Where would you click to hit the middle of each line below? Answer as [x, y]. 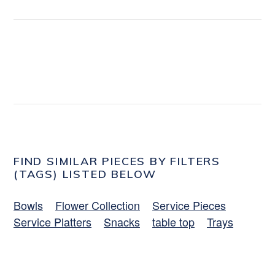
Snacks [122, 221]
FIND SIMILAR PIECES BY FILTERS [117, 161]
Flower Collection [98, 205]
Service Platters [52, 221]
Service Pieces [189, 205]
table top [173, 221]
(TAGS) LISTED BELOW [85, 174]
